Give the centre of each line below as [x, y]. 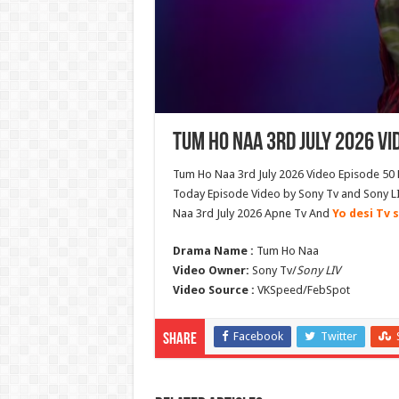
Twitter [338, 337]
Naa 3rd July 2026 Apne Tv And [252, 214]
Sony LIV [318, 271]
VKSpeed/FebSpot [302, 290]
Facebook [258, 337]
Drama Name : [213, 251]
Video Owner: [211, 271]
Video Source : [213, 290]
